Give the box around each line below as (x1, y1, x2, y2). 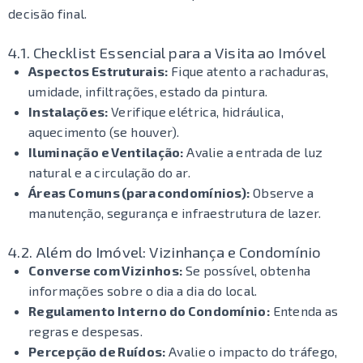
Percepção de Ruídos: (28, 344, 166, 359)
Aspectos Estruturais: (28, 63, 169, 79)
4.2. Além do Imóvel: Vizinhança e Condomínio (8, 242, 322, 261)
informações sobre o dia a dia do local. (28, 283, 258, 298)
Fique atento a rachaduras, (168, 63, 329, 79)
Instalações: (28, 104, 109, 119)
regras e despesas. (28, 323, 143, 339)
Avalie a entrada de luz (183, 144, 323, 160)
